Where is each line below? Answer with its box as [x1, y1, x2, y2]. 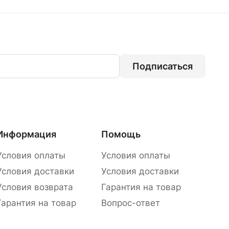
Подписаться [132, 60, 193, 72]
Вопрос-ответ [101, 198, 160, 209]
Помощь [101, 129, 141, 140]
